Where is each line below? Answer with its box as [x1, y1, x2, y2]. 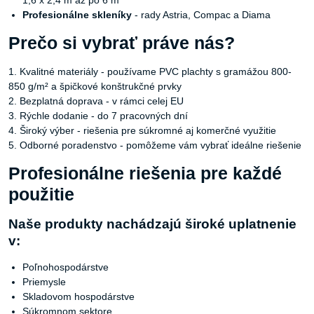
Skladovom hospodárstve [22, 290, 135, 302]
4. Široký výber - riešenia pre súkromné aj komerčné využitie [8, 124, 276, 136]
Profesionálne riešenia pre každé [8, 163, 282, 183]
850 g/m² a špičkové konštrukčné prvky [8, 80, 182, 92]
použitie [8, 184, 74, 204]
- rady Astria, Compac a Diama [132, 8, 271, 20]
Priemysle [22, 275, 66, 287]
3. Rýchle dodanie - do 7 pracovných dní [8, 109, 188, 121]
